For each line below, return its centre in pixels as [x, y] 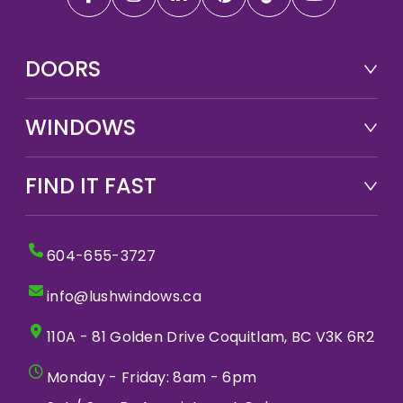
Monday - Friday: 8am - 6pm [152, 378]
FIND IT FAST [91, 186]
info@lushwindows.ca [125, 297]
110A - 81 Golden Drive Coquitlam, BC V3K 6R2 [211, 337]
